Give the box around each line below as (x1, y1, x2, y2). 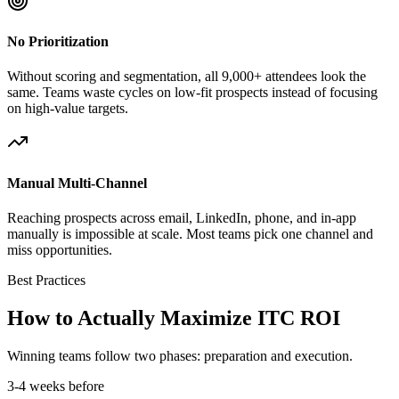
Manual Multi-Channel (7, 175, 147, 191)
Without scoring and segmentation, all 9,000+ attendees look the (7, 69, 366, 85)
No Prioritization (7, 34, 109, 50)
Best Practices (7, 272, 85, 288)
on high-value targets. (7, 101, 128, 117)
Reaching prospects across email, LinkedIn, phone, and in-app (7, 209, 356, 225)
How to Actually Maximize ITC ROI (7, 305, 340, 330)
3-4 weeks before (7, 378, 104, 394)
